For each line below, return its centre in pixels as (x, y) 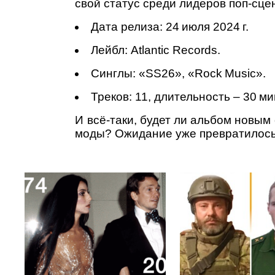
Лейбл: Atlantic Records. (156, 50)
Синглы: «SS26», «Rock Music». (179, 73)
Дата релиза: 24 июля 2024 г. (170, 26)
